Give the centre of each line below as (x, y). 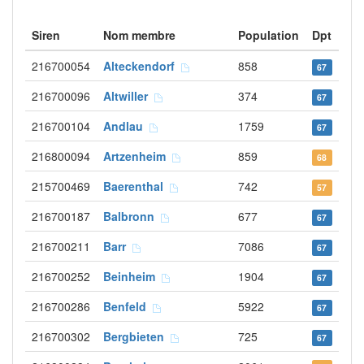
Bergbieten (137, 336)
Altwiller (129, 96)
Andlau (126, 126)
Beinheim (132, 276)
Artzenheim (138, 156)
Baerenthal (136, 186)
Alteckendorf (142, 66)
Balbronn (132, 216)
